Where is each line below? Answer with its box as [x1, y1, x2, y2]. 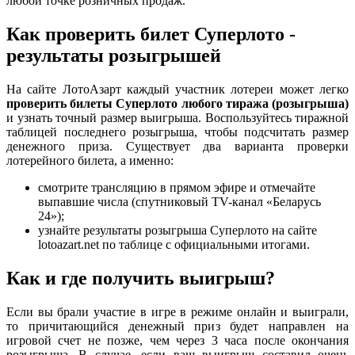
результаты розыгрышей [6, 45, 221, 67]
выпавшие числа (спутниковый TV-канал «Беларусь [38, 195, 321, 209]
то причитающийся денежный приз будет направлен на [6, 319, 349, 333]
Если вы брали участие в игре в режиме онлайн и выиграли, [6, 304, 349, 319]
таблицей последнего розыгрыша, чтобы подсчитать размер [6, 125, 349, 139]
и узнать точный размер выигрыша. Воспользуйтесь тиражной [6, 111, 349, 125]
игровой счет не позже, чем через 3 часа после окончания [6, 333, 349, 347]
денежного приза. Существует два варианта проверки [6, 139, 349, 154]
